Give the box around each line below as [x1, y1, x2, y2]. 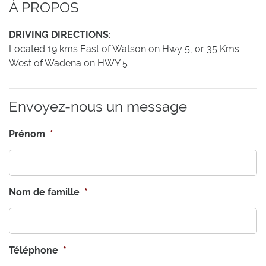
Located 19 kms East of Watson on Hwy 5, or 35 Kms [9, 43, 239, 55]
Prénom [9, 128, 45, 140]
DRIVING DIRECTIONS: [9, 29, 111, 40]
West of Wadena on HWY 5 [9, 58, 128, 69]
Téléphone [9, 245, 58, 256]
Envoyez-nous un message [9, 98, 187, 115]
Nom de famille [9, 186, 80, 198]
